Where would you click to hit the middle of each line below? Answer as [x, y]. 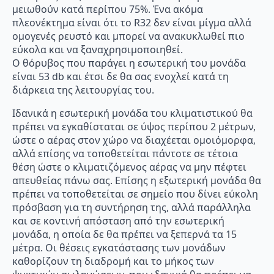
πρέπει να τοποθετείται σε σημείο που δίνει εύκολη [135, 194]
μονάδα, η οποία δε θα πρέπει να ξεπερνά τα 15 [124, 235]
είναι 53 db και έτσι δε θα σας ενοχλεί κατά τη [120, 77]
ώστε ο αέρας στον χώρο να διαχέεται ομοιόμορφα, [134, 140]
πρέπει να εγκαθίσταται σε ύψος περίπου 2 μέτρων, [134, 127]
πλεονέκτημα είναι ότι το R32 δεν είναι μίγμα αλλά [132, 23]
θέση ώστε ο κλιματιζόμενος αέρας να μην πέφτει [129, 167]
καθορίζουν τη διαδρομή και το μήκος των [113, 261]
